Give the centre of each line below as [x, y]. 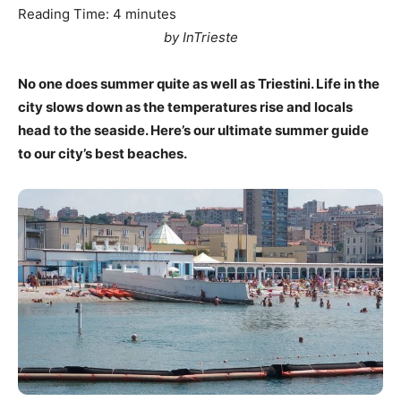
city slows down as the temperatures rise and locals [185, 107]
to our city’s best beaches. [102, 154]
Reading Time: [65, 14]
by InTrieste [200, 38]
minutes [151, 14]
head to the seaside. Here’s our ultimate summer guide [193, 131]
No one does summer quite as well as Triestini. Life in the [199, 84]
